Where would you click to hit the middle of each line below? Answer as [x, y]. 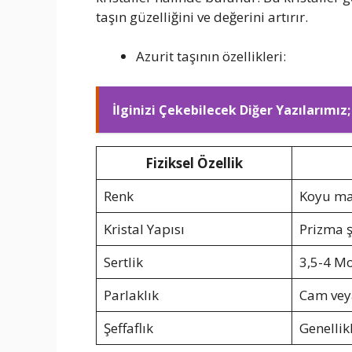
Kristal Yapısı [144, 229]
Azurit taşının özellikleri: [211, 57]
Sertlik [123, 262]
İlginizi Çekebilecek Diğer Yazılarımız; [231, 110]
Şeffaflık [128, 328]
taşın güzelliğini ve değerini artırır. [202, 16]
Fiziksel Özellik [194, 163]
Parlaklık [131, 295]
